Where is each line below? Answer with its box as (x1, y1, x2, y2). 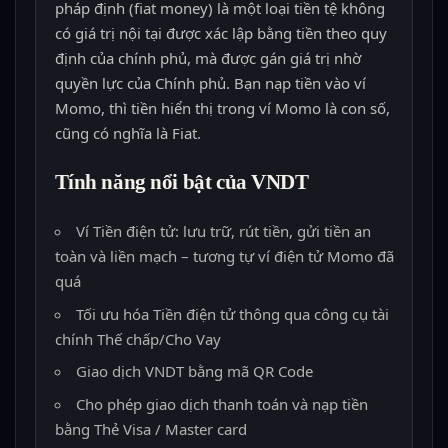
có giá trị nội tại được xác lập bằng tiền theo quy (54, 23, 387, 44)
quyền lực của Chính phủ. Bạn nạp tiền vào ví (54, 73, 366, 94)
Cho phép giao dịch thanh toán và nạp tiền (75, 393, 368, 414)
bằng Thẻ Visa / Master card (54, 418, 247, 439)
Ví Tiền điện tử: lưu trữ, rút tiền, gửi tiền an (75, 221, 371, 242)
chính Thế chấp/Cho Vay (54, 328, 221, 349)
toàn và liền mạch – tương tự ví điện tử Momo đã (54, 246, 394, 267)
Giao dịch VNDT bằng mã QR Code (75, 361, 313, 382)
